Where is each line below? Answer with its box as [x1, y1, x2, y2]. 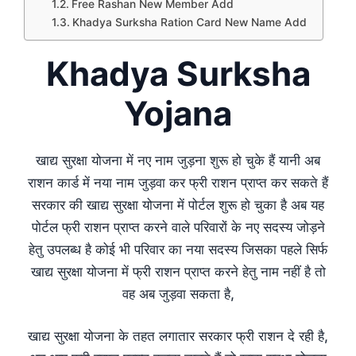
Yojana [124, 92, 232, 133]
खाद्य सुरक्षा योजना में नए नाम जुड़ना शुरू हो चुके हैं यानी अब [36, 152, 320, 168]
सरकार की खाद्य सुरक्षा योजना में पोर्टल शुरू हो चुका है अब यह [32, 196, 324, 213]
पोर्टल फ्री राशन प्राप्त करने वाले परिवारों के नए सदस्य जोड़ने [31, 219, 325, 235]
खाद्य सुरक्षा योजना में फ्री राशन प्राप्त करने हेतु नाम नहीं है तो [30, 263, 326, 280]
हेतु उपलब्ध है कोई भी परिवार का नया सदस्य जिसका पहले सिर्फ [29, 241, 327, 257]
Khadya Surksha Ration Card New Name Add [72, 15, 307, 29]
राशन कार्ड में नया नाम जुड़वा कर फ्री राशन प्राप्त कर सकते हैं [28, 174, 328, 191]
